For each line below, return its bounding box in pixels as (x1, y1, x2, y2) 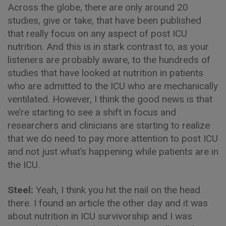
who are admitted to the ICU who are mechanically (8, 80, 218, 92)
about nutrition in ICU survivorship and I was (8, 210, 192, 222)
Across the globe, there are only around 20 (8, 2, 188, 14)
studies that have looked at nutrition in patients (8, 67, 203, 79)
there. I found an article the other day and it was (8, 197, 208, 209)
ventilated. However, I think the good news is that (8, 93, 212, 105)
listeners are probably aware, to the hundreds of (8, 54, 210, 66)
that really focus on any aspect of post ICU (8, 28, 187, 40)
